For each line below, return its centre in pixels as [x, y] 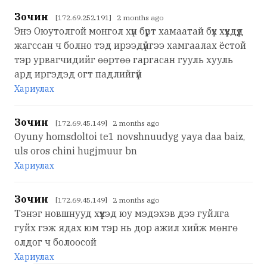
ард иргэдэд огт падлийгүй [78, 74]
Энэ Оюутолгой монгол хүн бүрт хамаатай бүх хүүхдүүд [129, 31]
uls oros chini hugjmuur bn [76, 151]
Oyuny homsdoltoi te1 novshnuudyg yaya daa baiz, [130, 136]
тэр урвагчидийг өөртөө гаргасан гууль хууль [124, 60]
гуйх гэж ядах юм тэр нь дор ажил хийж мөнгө [126, 228]
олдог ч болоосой [55, 242]
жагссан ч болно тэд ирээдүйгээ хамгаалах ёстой [130, 45]
